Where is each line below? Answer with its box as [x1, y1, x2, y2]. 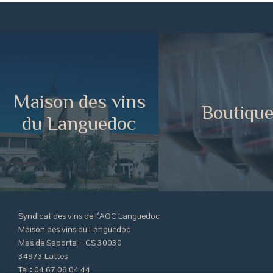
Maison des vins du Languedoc [18, 225, 130, 234]
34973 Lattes [18, 252, 68, 261]
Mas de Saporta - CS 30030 [18, 239, 122, 247]
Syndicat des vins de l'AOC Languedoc [18, 212, 160, 221]
